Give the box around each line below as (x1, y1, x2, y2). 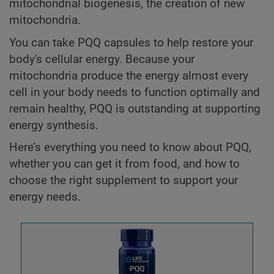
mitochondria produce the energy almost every (9, 68, 248, 83)
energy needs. (9, 190, 81, 204)
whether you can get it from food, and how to (9, 157, 240, 171)
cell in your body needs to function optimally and (9, 85, 260, 99)
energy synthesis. (9, 118, 98, 132)
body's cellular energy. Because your (9, 52, 194, 66)
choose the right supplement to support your (9, 174, 238, 188)
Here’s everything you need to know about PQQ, (9, 141, 251, 155)
